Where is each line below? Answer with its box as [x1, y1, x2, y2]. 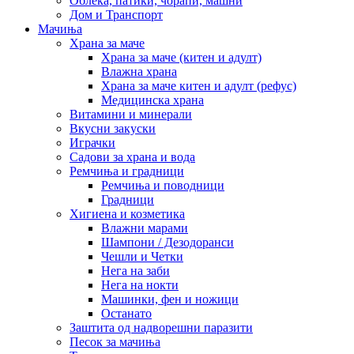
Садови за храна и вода [70, 149, 195, 164]
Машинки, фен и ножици [101, 292, 239, 306]
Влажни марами [101, 220, 188, 235]
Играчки [70, 135, 115, 149]
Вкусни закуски [70, 121, 156, 135]
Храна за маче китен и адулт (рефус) [101, 78, 296, 92]
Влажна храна [101, 64, 177, 78]
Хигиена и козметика [70, 206, 185, 220]
